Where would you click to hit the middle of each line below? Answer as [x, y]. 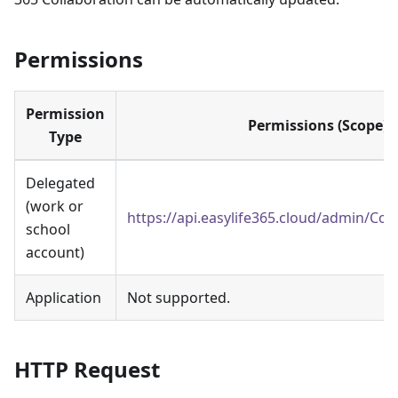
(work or [55, 206]
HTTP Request [87, 369]
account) [55, 252]
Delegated [60, 183]
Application [64, 297]
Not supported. [179, 297]
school [48, 229]
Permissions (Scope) [317, 125]
